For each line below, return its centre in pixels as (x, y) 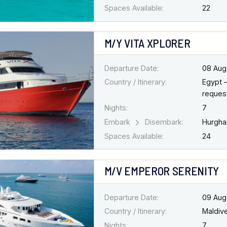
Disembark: (163, 122)
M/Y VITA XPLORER (147, 43)
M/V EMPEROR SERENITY (161, 171)
